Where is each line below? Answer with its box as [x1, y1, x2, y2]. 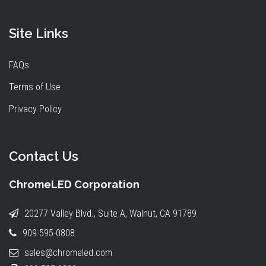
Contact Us [9, 148, 78, 164]
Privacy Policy [9, 103, 62, 115]
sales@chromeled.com [24, 247, 112, 258]
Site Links [9, 26, 68, 41]
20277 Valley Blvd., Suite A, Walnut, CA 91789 [24, 208, 197, 219]
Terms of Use [9, 81, 61, 93]
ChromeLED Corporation [9, 178, 140, 191]
